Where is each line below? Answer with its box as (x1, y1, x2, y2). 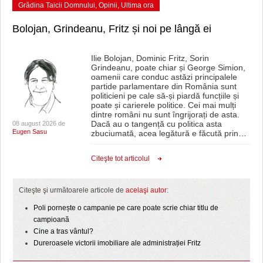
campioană (33, 215, 69, 224)
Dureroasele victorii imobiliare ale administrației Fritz (33, 238, 201, 247)
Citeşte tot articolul (90, 154, 150, 163)
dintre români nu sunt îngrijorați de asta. (90, 109, 240, 119)
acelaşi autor (126, 186, 167, 194)
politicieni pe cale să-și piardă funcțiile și (90, 90, 239, 100)
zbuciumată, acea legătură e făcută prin (90, 128, 238, 138)
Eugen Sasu (12, 127, 47, 135)
